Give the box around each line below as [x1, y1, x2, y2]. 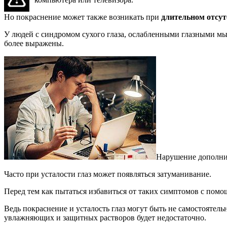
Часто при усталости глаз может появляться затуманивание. [4, 169, 211, 178]
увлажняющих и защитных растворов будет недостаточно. [4, 213, 206, 222]
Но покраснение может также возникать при [4, 12, 159, 21]
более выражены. [4, 39, 64, 48]
